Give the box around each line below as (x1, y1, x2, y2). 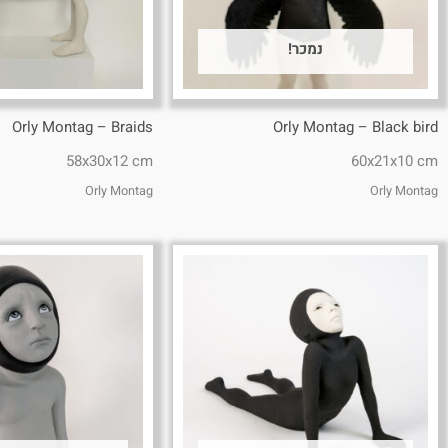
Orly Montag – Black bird (273, 115, 438, 138)
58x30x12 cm (66, 150, 153, 173)
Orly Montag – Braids (12, 115, 153, 138)
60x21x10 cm (351, 150, 438, 173)
